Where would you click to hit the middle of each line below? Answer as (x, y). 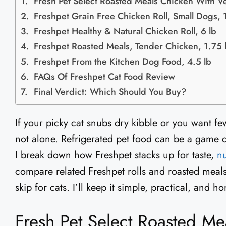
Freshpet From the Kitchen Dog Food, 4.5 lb (122, 62)
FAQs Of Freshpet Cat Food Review (104, 77)
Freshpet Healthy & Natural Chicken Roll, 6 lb (125, 32)
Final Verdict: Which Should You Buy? (110, 92)
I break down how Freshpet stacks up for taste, (116, 155)
